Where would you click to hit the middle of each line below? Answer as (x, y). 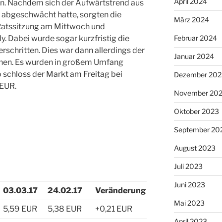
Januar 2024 (194, 56)
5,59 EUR (20, 209)
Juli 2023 (188, 166)
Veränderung (120, 190)
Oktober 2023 (196, 111)
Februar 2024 (195, 38)
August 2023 (194, 148)
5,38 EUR (65, 209)
